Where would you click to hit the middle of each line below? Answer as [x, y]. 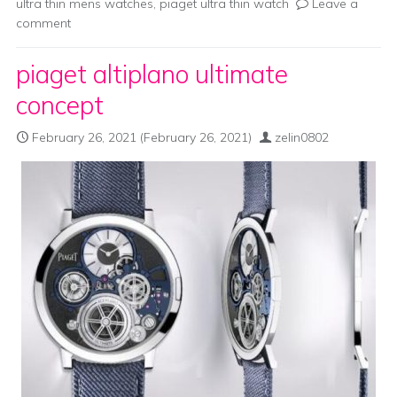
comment [43, 23]
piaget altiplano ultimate [152, 74]
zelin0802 [302, 137]
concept [60, 105]
